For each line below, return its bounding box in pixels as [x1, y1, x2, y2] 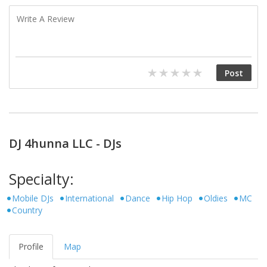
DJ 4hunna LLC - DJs [9, 135, 122, 151]
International [65, 192, 114, 204]
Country [12, 204, 42, 216]
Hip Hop [162, 192, 193, 204]
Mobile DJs [12, 192, 54, 204]
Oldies [204, 192, 228, 204]
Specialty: [9, 169, 74, 189]
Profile [18, 240, 44, 252]
